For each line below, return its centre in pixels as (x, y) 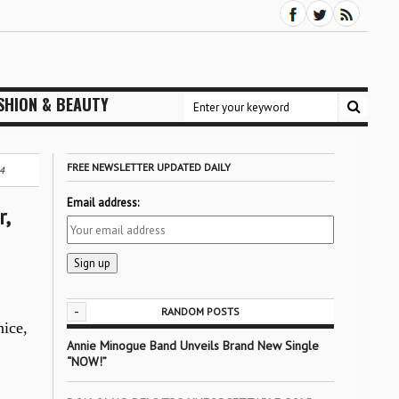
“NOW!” (86, 362)
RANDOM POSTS (200, 311)
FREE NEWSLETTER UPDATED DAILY (148, 167)
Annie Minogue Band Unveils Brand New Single (192, 346)
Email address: (102, 203)
